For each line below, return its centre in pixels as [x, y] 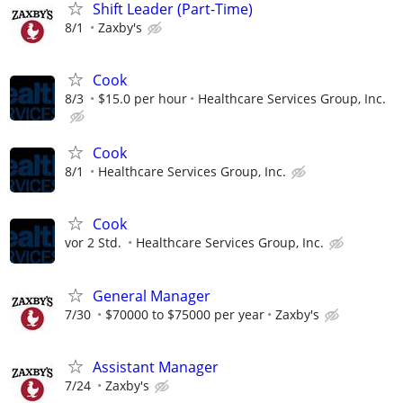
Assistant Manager [156, 367]
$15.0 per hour [143, 99]
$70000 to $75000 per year [185, 314]
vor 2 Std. [93, 243]
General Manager [152, 296]
